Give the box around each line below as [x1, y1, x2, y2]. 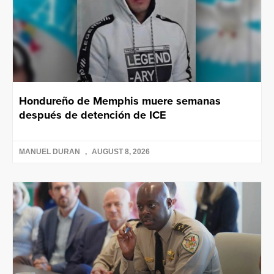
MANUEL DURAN [19, 147, 82, 157]
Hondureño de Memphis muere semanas [19, 93, 221, 109]
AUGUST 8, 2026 [90, 147, 150, 157]
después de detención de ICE [19, 107, 166, 124]
